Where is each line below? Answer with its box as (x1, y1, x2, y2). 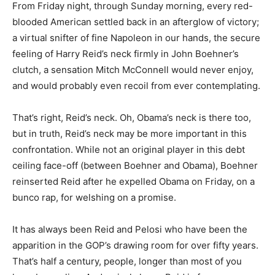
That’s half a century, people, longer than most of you (12, 255, 242, 267)
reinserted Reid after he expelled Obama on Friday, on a (12, 176, 255, 187)
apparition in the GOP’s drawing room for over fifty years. (12, 239, 258, 251)
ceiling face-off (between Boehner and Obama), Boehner (12, 160, 258, 171)
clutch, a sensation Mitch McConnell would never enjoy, (12, 64, 254, 76)
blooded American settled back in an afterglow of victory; (12, 16, 259, 28)
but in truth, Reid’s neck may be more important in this (12, 128, 247, 139)
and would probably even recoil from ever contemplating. (12, 80, 260, 91)
